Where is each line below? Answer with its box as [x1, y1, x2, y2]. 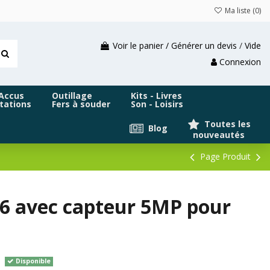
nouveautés [188, 129, 245, 141]
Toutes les [202, 118, 251, 130]
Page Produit [198, 151, 253, 163]
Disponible [13, 257, 51, 266]
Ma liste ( [223, 5, 255, 16]
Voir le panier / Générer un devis [113, 39, 237, 51]
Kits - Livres [131, 90, 182, 102]
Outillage [52, 90, 92, 102]
